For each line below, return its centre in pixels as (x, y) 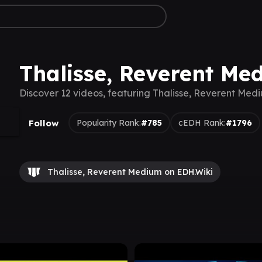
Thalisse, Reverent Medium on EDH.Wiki (130, 172)
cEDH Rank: (202, 123)
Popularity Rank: (109, 123)
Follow (44, 123)
